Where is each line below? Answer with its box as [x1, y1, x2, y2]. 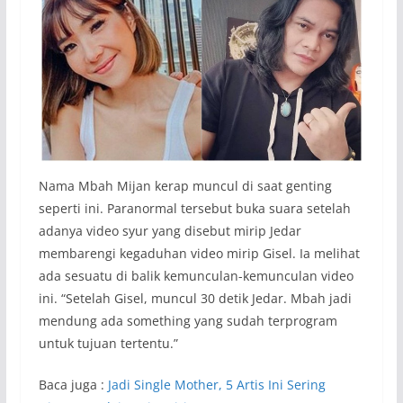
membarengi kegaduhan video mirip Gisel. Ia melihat [38, 244, 360, 262]
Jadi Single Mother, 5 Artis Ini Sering [107, 375, 326, 393]
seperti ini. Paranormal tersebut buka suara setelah [38, 199, 351, 217]
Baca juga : [38, 375, 108, 393]
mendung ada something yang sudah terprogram [38, 311, 337, 329]
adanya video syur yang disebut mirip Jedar [38, 221, 301, 239]
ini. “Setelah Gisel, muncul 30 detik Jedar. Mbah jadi [38, 289, 352, 307]
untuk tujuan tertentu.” [38, 334, 178, 352]
